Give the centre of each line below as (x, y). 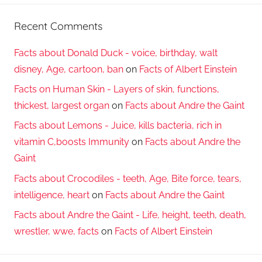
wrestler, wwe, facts (56, 232)
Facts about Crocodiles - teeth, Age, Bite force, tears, (128, 178)
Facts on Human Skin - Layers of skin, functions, (117, 89)
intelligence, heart (52, 195)
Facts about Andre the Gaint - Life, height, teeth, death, (130, 215)
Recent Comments (58, 26)
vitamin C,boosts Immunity (72, 142)
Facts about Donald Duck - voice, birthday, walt (116, 53)
